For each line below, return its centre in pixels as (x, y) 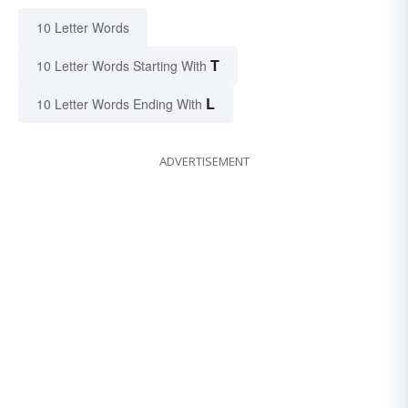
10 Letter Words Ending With (119, 103)
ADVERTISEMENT (204, 161)
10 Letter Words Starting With (122, 65)
